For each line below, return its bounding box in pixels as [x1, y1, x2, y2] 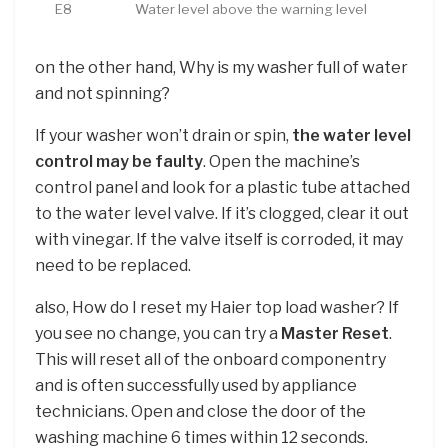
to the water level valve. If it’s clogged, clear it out [35, 203, 409, 223]
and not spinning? [35, 83, 170, 103]
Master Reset [281, 323, 389, 343]
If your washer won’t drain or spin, [35, 125, 292, 145]
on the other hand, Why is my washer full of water [35, 57, 408, 77]
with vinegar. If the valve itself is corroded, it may [35, 229, 403, 249]
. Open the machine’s [203, 151, 360, 171]
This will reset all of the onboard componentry [35, 349, 386, 369]
